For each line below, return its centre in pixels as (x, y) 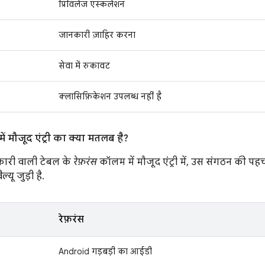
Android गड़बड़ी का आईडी (105, 251)
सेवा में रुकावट (84, 66)
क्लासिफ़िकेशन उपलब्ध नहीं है (110, 96)
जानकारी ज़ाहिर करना (97, 35)
